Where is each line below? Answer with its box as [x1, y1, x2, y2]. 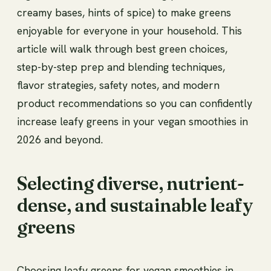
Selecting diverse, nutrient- [17, 172, 244, 195]
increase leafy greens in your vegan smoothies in [17, 114, 248, 128]
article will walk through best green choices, [17, 41, 227, 56]
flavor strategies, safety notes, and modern [17, 77, 220, 92]
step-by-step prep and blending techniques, [17, 59, 225, 74]
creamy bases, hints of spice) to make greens [17, 5, 231, 19]
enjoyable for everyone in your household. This [17, 23, 242, 38]
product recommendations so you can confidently [17, 96, 252, 110]
